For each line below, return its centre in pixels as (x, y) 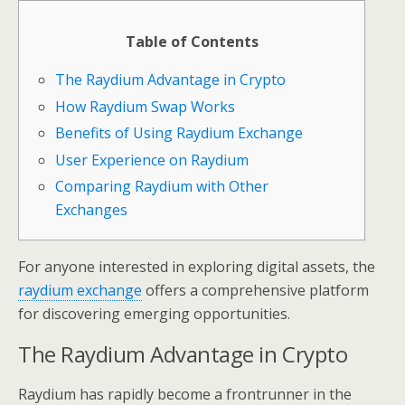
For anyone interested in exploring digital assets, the (197, 267)
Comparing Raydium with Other (161, 187)
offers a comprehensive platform (255, 290)
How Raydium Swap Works (145, 106)
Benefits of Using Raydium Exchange (179, 133)
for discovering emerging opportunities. (154, 314)
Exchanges (91, 210)
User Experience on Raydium (151, 160)
